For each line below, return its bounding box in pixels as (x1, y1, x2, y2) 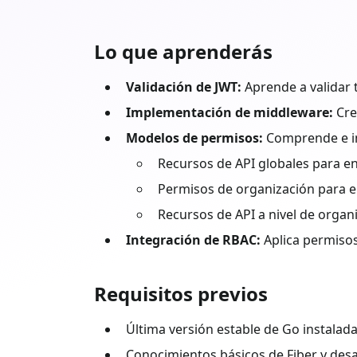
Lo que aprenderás (94, 37, 273, 65)
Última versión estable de (126, 320, 282, 338)
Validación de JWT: (126, 77, 241, 96)
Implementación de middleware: (126, 103, 333, 121)
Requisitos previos (94, 280, 268, 307)
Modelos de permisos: (126, 128, 263, 147)
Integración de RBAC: (126, 230, 261, 249)
